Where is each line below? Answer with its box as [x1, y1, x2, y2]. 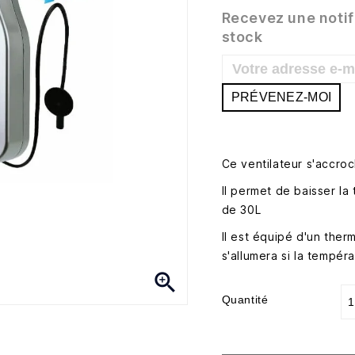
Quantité [221, 293, 269, 306]
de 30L [221, 203, 261, 216]
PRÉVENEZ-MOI [231, 90, 332, 104]
